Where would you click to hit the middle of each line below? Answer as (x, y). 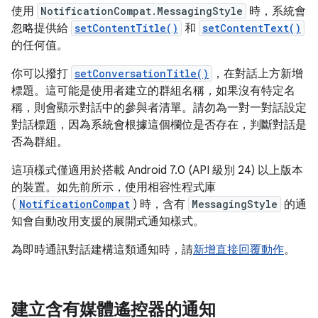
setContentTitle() (126, 28)
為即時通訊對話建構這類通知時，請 (102, 250)
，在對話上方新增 (258, 74)
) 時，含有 (161, 205)
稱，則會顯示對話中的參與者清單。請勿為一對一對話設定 (159, 108)
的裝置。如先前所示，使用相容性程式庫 (114, 188)
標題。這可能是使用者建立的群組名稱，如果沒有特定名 (153, 91)
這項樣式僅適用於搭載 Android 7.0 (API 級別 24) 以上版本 (157, 171)
